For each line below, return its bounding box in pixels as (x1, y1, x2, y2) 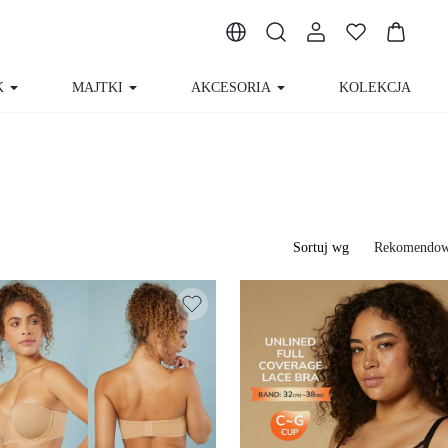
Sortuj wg (287, 241, 349, 255)
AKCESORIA (191, 80, 271, 94)
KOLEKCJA (339, 80, 411, 94)
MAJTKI (72, 80, 123, 94)
